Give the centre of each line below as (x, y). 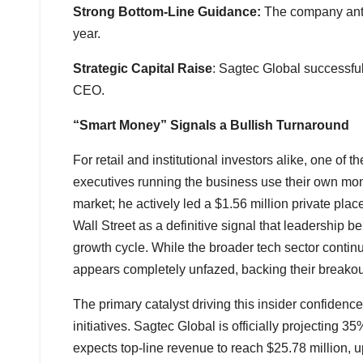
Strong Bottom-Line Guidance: (169, 12)
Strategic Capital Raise (143, 69)
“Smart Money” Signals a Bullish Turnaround (211, 126)
